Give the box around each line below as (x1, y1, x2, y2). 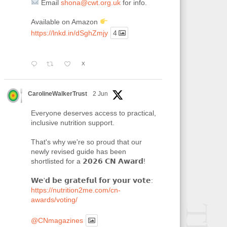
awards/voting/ (30, 195, 78, 204)
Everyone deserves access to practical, (30, 108, 156, 117)
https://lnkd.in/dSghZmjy (30, 28, 108, 37)
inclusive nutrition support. (30, 118, 115, 127)
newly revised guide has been (30, 147, 126, 156)
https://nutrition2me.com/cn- (30, 185, 121, 194)
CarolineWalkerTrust (27, 90, 87, 97)
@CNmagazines (30, 216, 83, 224)
